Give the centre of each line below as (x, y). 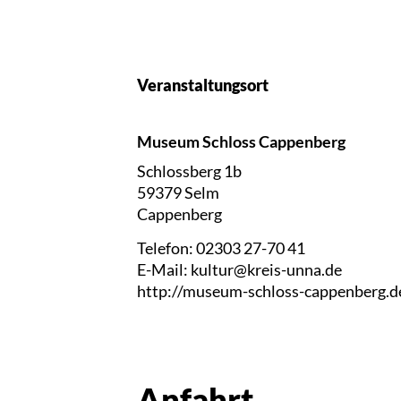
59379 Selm (178, 192)
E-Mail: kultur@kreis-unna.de (239, 269)
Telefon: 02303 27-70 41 (221, 247)
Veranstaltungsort (203, 85)
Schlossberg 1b (189, 171)
